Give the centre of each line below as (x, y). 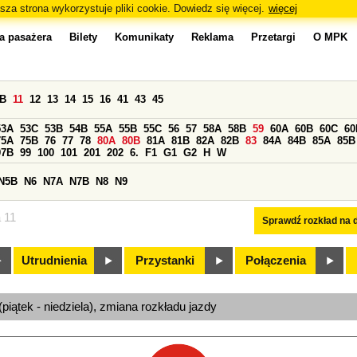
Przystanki (165, 261)
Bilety (83, 37)
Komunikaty (144, 37)
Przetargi (273, 37)
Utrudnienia (54, 261)
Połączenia (276, 261)
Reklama (212, 37)
